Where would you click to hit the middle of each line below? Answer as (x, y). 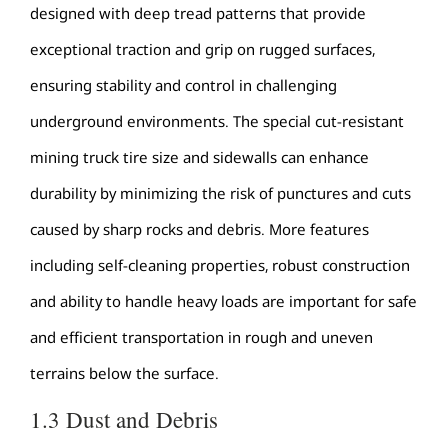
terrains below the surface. (124, 373)
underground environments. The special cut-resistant (217, 121)
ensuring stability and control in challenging (183, 85)
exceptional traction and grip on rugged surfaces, (202, 49)
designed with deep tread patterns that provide (198, 13)
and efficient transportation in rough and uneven (201, 337)
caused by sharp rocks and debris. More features (199, 229)
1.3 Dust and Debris (124, 418)
